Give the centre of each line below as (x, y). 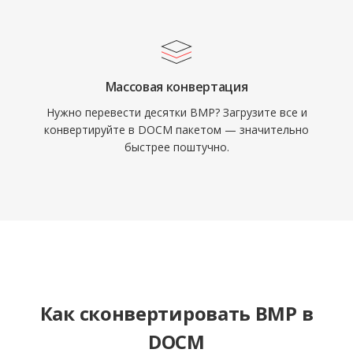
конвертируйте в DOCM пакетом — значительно (176, 130)
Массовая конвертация (176, 87)
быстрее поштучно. (176, 147)
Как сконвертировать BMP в (176, 313)
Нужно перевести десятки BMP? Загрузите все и (176, 112)
